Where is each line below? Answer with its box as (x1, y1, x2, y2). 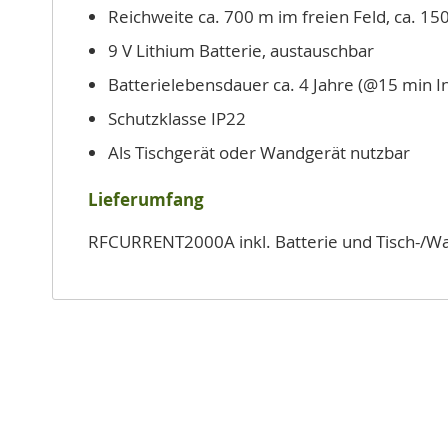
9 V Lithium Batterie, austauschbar (108, 39, 374, 62)
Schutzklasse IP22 (108, 107, 246, 130)
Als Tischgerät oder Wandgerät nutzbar (108, 141, 410, 164)
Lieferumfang (88, 188, 204, 211)
